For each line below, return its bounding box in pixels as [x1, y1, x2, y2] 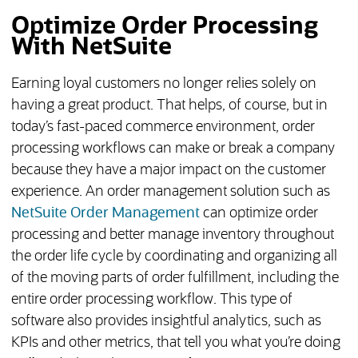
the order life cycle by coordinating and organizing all [10, 249, 337, 265]
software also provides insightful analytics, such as [10, 314, 321, 329]
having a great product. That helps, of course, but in [10, 98, 328, 113]
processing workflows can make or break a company [10, 141, 335, 157]
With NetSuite [10, 35, 172, 60]
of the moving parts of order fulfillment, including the [10, 271, 339, 286]
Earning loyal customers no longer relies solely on [10, 77, 316, 92]
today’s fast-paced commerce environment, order [10, 120, 315, 135]
